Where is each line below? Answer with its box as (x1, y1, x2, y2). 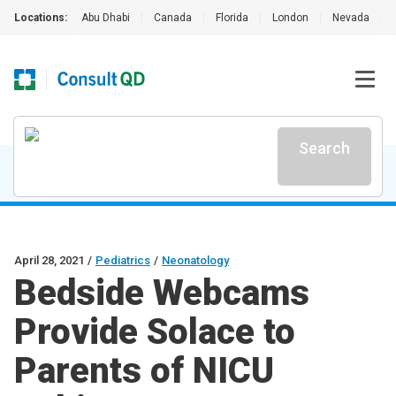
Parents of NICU (14, 350, 274, 392)
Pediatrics (95, 254, 150, 267)
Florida (216, 11, 248, 24)
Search (299, 139, 350, 157)
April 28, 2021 (14, 254, 84, 267)
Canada (154, 11, 192, 24)
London (272, 11, 308, 24)
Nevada (332, 11, 369, 24)
